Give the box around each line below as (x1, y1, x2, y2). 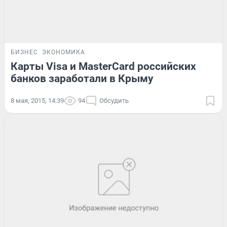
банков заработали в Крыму (11, 72, 154, 85)
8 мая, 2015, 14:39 (11, 96, 64, 104)
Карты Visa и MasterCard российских (11, 60, 196, 72)
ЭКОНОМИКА (42, 48, 85, 56)
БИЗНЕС (11, 48, 38, 56)
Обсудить (99, 96, 129, 104)
